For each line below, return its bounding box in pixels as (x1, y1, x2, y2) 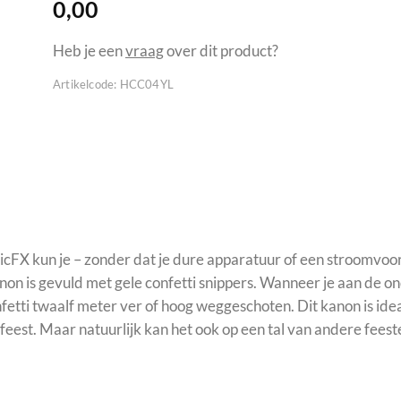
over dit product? (164, 40, 278, 60)
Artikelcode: (53, 76, 117, 91)
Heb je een (53, 40, 125, 60)
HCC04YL (119, 76, 175, 91)
